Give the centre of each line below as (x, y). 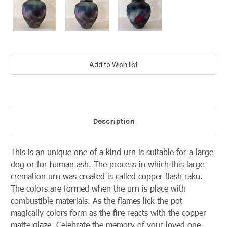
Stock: (20, 69)
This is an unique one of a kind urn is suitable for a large (112, 152)
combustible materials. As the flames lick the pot (97, 201)
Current (21, 60)
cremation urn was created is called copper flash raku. (107, 176)
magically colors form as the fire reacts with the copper (108, 213)
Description (113, 121)
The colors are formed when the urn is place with (98, 188)
